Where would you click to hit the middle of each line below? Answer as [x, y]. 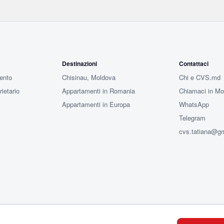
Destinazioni [80, 63]
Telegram [192, 118]
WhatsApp [194, 104]
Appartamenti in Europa [96, 104]
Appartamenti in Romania [99, 91]
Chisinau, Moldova [89, 77]
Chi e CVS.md [199, 77]
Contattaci [193, 63]
